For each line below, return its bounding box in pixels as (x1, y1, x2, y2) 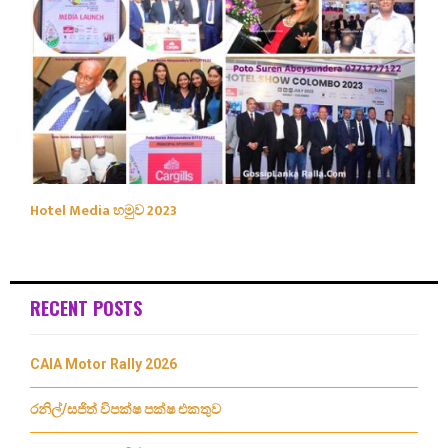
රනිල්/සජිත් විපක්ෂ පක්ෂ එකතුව (30, 401, 221, 418)
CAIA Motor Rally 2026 (30, 356, 177, 373)
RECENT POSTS (30, 295, 142, 322)
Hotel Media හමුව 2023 (30, 199, 177, 223)
